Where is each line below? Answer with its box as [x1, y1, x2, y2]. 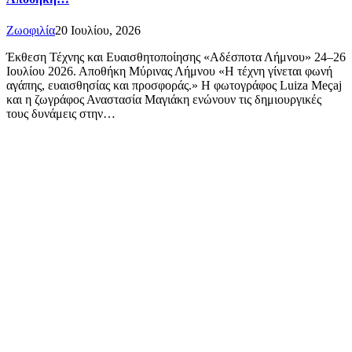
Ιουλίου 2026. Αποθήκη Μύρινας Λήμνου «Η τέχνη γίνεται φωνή [6, 64, 332, 78]
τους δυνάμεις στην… [6, 106, 115, 120]
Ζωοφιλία [6, 23, 55, 37]
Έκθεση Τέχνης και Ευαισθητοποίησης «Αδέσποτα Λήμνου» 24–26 [6, 49, 346, 64]
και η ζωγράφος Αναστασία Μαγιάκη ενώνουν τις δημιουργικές [6, 92, 321, 106]
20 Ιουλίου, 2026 [55, 23, 141, 37]
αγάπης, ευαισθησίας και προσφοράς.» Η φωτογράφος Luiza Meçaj [6, 78, 342, 92]
